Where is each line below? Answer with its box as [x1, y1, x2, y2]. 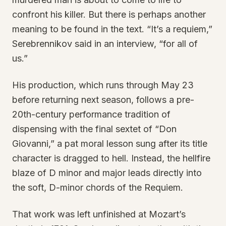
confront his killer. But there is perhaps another [12, 9, 206, 20]
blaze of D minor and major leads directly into [12, 167, 202, 178]
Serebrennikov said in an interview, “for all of [12, 38, 198, 49]
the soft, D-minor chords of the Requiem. [12, 182, 183, 193]
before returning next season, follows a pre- [12, 94, 194, 105]
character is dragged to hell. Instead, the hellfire [12, 153, 210, 163]
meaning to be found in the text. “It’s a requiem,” [12, 24, 212, 34]
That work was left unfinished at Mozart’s [12, 209, 186, 219]
